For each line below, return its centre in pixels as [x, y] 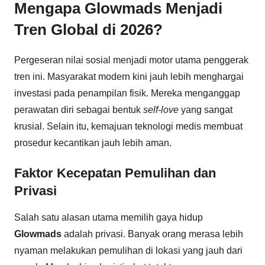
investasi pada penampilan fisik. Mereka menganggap [127, 93]
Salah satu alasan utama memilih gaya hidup [109, 218]
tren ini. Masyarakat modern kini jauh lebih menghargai [129, 76]
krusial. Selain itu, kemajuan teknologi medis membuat [128, 126]
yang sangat [206, 109]
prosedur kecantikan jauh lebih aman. [93, 143]
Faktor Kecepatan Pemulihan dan [115, 173]
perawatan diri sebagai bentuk [79, 109]
